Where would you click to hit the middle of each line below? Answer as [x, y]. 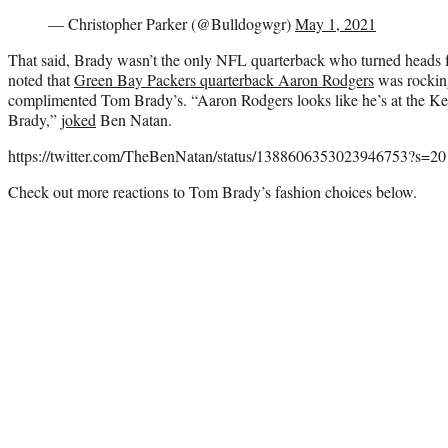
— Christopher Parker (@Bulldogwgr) [171, 23]
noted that [41, 79]
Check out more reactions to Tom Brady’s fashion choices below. [212, 191]
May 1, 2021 [335, 23]
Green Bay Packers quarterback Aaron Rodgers [224, 79]
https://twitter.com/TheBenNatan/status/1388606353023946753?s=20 [227, 155]
